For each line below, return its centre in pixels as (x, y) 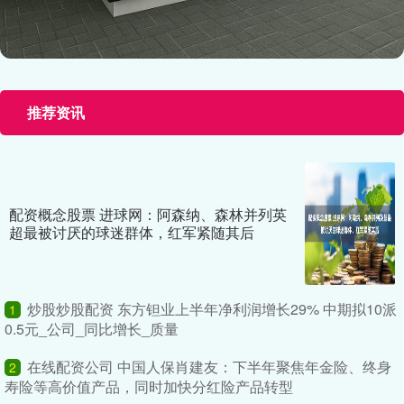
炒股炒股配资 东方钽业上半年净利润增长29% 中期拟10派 (212, 308)
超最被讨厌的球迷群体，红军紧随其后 (132, 232)
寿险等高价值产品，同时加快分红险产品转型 (149, 386)
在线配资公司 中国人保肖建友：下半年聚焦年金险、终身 (209, 366)
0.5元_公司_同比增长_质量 (92, 328)
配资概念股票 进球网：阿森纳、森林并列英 (148, 214)
